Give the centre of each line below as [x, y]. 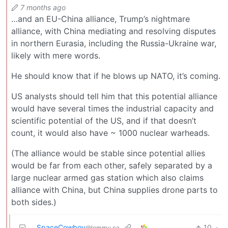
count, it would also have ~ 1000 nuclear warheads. [110, 133]
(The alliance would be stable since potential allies [108, 153]
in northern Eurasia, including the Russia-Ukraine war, [114, 44]
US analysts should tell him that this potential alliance [114, 96]
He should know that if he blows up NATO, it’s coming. [116, 76]
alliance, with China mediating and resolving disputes [113, 31]
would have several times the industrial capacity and [112, 109]
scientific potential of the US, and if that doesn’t [104, 121]
